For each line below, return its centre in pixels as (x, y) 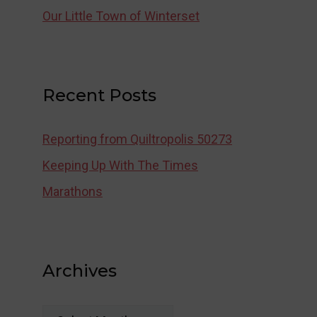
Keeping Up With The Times (120, 165)
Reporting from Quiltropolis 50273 (137, 139)
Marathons (73, 191)
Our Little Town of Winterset (121, 16)
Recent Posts (99, 95)
